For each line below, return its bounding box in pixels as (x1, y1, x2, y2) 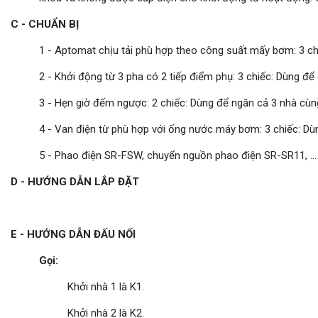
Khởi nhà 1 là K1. (67, 280, 144, 294)
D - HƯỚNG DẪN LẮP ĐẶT (11, 175, 139, 189)
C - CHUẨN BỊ (11, 18, 79, 31)
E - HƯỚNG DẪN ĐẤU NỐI (11, 228, 136, 241)
